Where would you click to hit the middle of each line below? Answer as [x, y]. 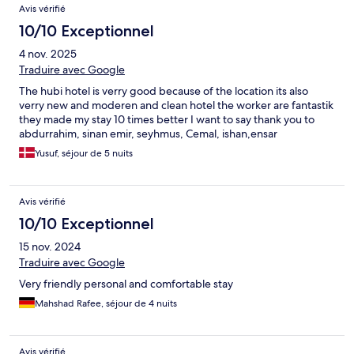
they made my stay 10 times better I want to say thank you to [167, 120]
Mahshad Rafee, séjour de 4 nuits [106, 304]
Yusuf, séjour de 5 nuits [84, 154]
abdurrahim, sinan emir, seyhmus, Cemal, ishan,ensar [148, 134]
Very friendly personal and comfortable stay [126, 284]
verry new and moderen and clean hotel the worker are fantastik [176, 105]
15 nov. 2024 [50, 247]
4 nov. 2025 [48, 54]
